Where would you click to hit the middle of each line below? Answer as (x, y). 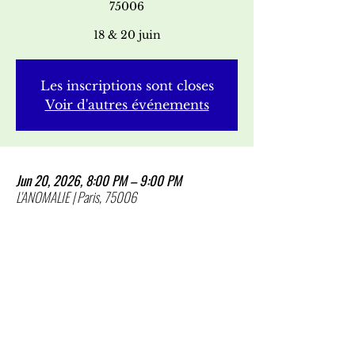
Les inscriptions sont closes (127, 86)
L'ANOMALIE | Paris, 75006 (76, 197)
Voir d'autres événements (127, 105)
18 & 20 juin (127, 35)
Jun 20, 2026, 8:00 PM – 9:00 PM (99, 180)
